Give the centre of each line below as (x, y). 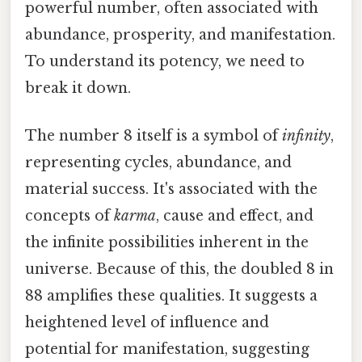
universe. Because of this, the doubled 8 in (179, 269)
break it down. (78, 88)
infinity (306, 136)
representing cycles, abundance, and (158, 163)
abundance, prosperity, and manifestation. (180, 35)
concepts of (69, 216)
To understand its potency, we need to (165, 62)
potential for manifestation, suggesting (167, 349)
